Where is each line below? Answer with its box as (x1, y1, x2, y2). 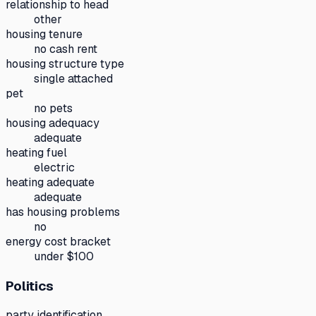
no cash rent (34, 42, 97, 56)
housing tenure (6, 27, 83, 42)
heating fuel (6, 145, 67, 160)
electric (34, 160, 75, 175)
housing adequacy (6, 116, 99, 130)
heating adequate (6, 175, 95, 190)
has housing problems (6, 205, 120, 219)
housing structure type (6, 56, 124, 71)
